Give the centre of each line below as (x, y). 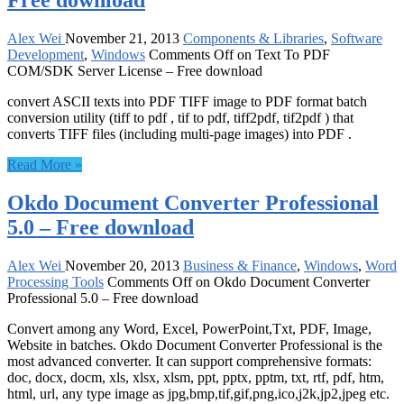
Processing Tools (55, 282)
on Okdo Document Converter (281, 282)
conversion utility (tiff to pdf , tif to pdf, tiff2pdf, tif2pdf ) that (180, 118)
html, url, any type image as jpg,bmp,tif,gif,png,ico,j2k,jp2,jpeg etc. (198, 394)
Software (357, 39)
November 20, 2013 (122, 266)
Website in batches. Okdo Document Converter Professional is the (195, 345)
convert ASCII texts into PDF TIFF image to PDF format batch (187, 102)
